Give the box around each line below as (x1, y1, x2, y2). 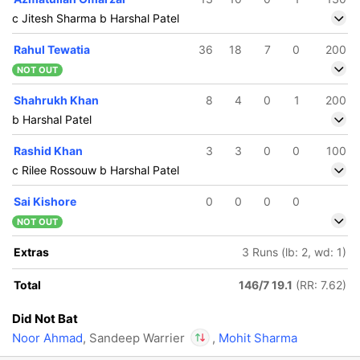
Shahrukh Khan (14, 93, 99, 107)
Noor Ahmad (12, 330, 83, 346)
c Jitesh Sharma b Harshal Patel (12, 11, 179, 25)
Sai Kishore (14, 194, 76, 208)
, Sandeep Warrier (83, 330, 185, 346)
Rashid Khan (14, 144, 83, 157)
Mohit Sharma (215, 330, 297, 346)
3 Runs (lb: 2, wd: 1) (242, 245, 346, 259)
